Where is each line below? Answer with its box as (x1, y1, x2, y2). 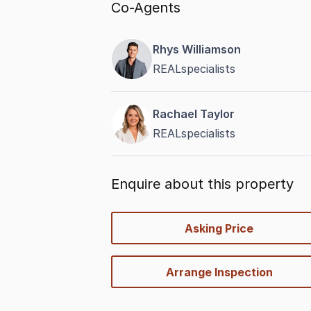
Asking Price (185, 221, 254, 235)
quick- (110, 212, 144, 226)
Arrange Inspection (165, 264, 273, 279)
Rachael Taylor (153, 107, 235, 121)
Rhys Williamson (153, 42, 241, 56)
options (110, 229, 152, 243)
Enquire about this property (111, 176, 294, 192)
